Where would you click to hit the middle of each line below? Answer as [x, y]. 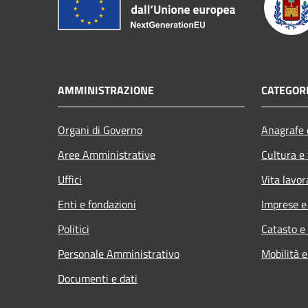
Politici [74, 229]
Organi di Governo [100, 130]
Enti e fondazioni [97, 204]
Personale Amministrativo [119, 253]
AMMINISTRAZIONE [106, 90]
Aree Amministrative [107, 154]
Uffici [70, 179]
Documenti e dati [98, 278]
